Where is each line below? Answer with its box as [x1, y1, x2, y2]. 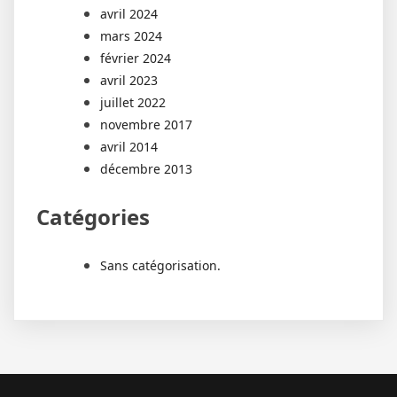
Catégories [36, 202, 150, 232]
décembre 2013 [100, 160, 192, 178]
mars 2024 [100, 27, 162, 45]
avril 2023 [100, 72, 158, 90]
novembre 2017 [100, 116, 192, 134]
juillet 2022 [100, 94, 166, 112]
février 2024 [100, 50, 171, 67]
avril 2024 [100, 5, 158, 23]
